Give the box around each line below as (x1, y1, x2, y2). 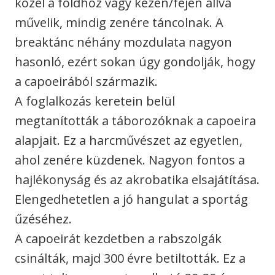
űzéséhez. (15, 211, 72, 228)
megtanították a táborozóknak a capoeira (15, 112, 256, 130)
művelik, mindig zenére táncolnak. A (15, 14, 223, 31)
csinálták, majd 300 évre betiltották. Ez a (15, 250, 246, 267)
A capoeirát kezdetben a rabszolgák (15, 230, 222, 247)
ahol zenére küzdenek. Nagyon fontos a (15, 152, 245, 169)
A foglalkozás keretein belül (15, 93, 175, 110)
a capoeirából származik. (15, 73, 158, 90)
